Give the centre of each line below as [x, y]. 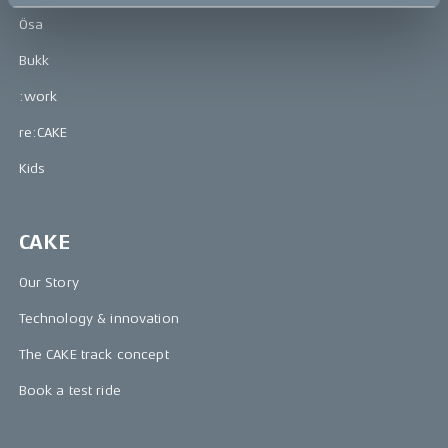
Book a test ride [69, 390]
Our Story [48, 282]
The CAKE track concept [93, 354]
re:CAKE [43, 132]
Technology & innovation [98, 318]
